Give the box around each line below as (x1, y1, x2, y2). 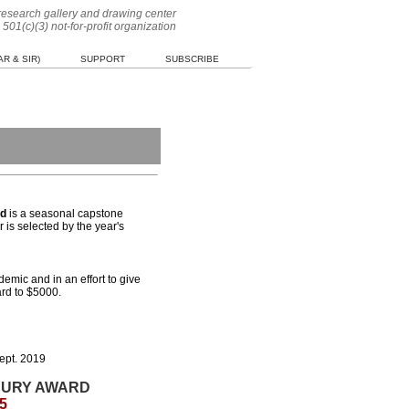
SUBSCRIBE (164, 54, 219, 64)
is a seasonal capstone (8, 207, 123, 220)
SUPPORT (79, 54, 125, 64)
